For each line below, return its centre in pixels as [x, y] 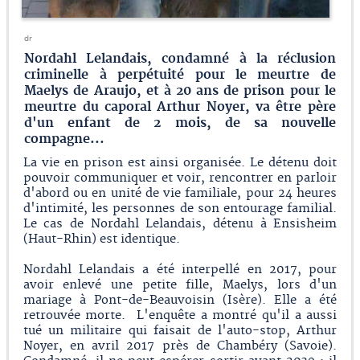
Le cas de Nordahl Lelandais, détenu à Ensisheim [180, 223]
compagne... [65, 139]
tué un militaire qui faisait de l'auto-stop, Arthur [180, 330]
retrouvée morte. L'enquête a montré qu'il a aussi [180, 315]
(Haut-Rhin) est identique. [103, 239]
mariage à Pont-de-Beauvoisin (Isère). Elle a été [180, 300]
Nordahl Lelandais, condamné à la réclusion [180, 59]
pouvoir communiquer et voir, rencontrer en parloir [180, 178]
